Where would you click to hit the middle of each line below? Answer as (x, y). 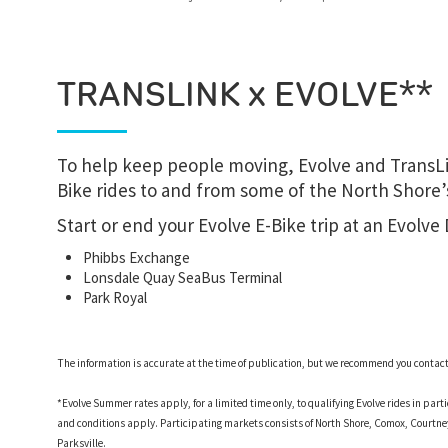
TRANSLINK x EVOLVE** (245, 93)
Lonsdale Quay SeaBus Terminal (183, 277)
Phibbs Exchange (137, 257)
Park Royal (115, 297)
